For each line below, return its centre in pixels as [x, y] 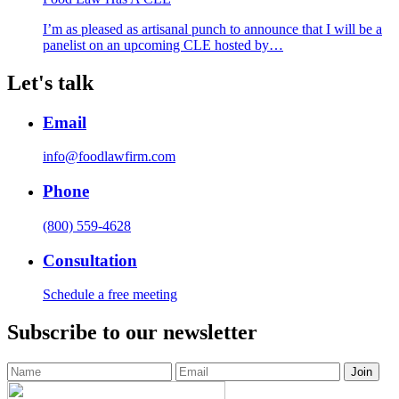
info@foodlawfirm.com [109, 157]
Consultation [90, 260]
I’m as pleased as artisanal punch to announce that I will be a [212, 28]
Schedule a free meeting [110, 295]
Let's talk [50, 82]
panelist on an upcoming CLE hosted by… [163, 45]
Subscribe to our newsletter [132, 333]
